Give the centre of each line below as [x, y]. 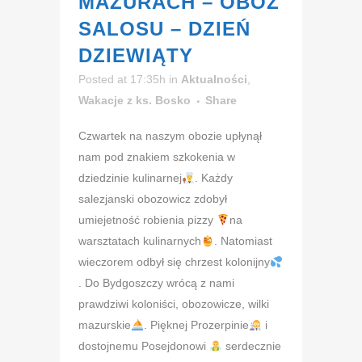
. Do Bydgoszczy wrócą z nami [156, 283]
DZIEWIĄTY [136, 56]
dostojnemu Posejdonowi [144, 346]
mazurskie [105, 325]
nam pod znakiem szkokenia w [157, 157]
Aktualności [214, 80]
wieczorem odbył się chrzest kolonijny [174, 262]
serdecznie [251, 346]
